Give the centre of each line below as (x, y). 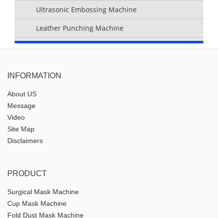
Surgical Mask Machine (43, 192)
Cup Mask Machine (37, 204)
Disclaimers (25, 141)
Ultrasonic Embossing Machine (86, 10)
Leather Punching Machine (80, 28)
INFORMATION (34, 76)
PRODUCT (27, 174)
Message (21, 106)
